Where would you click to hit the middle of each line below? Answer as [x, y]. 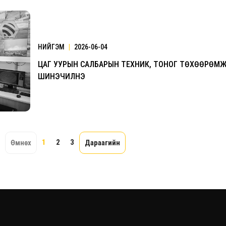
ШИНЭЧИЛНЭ [62, 76]
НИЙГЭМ [52, 47]
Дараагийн [102, 143]
